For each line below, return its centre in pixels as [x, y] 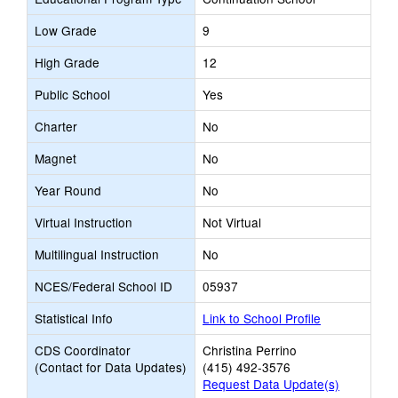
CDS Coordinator [83, 350]
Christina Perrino [250, 350]
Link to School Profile [262, 318]
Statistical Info [74, 318]
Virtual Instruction [84, 222]
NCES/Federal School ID [103, 286]
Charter [56, 126]
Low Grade [66, 30]
